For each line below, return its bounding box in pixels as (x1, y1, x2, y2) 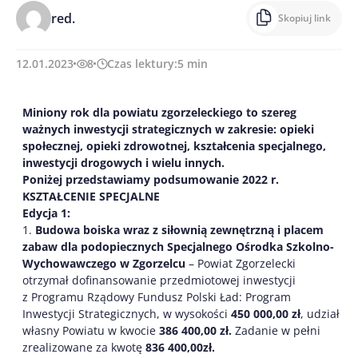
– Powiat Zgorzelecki (185, 256, 296, 271)
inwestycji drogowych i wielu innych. (22, 155, 225, 170)
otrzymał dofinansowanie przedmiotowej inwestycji (22, 272, 296, 288)
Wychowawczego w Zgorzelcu (22, 256, 185, 271)
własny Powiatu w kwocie (22, 323, 159, 338)
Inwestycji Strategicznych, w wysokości (22, 306, 231, 321)
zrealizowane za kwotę (22, 340, 145, 355)
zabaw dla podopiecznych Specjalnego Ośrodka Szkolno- (22, 239, 334, 254)
